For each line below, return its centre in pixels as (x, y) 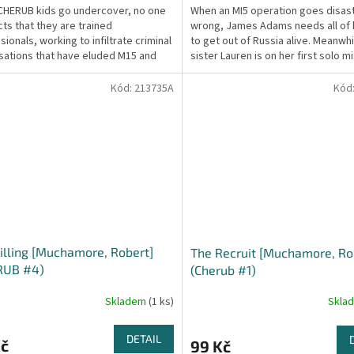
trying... (207, 71)
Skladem (126, 301)
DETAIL (143, 339)
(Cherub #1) (223, 269)
